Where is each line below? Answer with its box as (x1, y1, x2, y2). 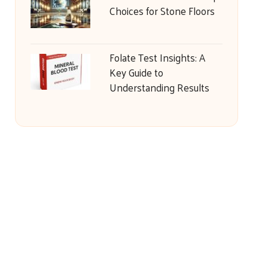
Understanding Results (109, 78, 209, 96)
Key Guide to (109, 63, 163, 81)
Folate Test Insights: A (109, 48, 205, 66)
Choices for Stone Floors (109, 2, 215, 20)
